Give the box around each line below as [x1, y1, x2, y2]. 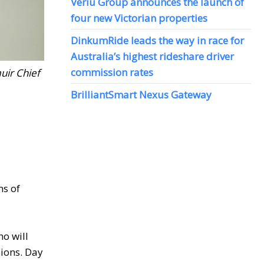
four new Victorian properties [71, 11, 207, 25]
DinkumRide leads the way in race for [71, 34, 244, 48]
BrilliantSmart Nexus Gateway [71, 88, 212, 102]
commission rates [71, 65, 153, 80]
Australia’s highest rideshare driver [71, 49, 234, 64]
